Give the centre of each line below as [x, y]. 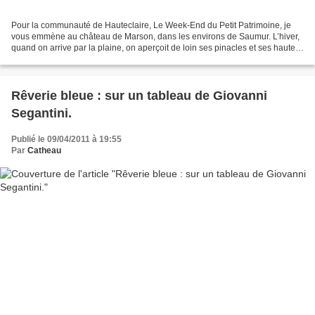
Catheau [44, 150]
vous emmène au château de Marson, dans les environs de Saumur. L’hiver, [155, 36]
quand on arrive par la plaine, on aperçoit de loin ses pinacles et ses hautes [155, 47]
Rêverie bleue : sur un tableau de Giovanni [139, 95]
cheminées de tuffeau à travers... [73, 59]
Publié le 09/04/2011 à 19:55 [66, 139]
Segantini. [41, 113]
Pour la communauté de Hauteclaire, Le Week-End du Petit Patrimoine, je [151, 25]
